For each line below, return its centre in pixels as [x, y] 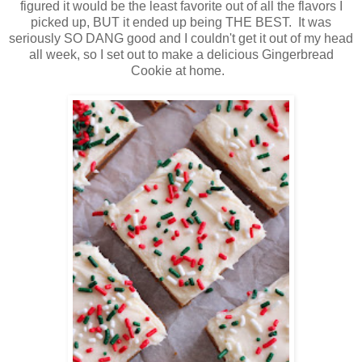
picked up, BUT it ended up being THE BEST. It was [181, 23]
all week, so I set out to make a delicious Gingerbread [181, 55]
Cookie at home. [181, 71]
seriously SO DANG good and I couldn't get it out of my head [181, 39]
